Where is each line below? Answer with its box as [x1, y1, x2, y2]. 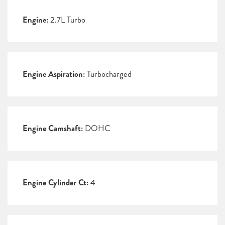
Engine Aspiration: [23, 68, 85, 80]
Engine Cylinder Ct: [23, 177, 88, 189]
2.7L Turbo [48, 14, 85, 26]
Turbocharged [85, 68, 132, 80]
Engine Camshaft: [23, 123, 83, 135]
